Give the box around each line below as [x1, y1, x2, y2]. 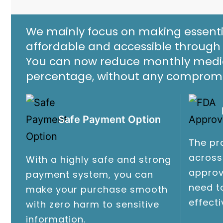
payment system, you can [26, 168, 153, 181]
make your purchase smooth [26, 183, 168, 196]
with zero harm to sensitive [26, 198, 159, 211]
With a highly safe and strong [26, 153, 171, 166]
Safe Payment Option [58, 113, 161, 125]
